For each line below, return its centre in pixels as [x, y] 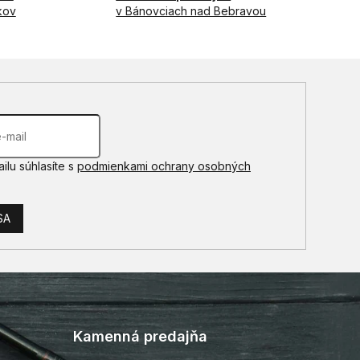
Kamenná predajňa [140, 337]
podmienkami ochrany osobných [164, 166]
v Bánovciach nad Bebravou [191, 11]
